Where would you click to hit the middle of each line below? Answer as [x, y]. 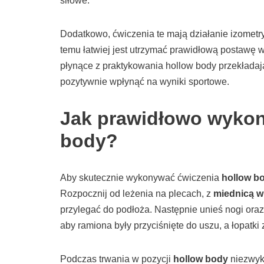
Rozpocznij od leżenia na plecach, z [137, 194]
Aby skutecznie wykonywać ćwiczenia [141, 178]
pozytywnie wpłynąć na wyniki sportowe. [145, 82]
